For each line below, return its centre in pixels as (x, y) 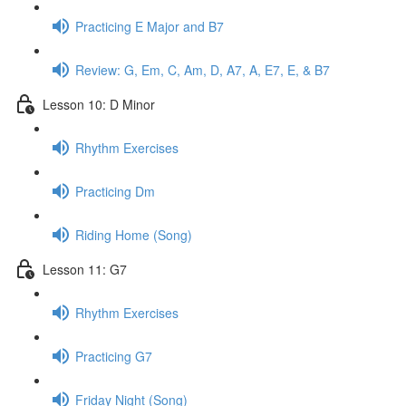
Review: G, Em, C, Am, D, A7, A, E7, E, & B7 (203, 69)
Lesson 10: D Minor (99, 104)
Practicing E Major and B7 (150, 26)
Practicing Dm (115, 191)
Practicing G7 (114, 356)
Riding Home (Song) (134, 234)
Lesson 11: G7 (85, 269)
